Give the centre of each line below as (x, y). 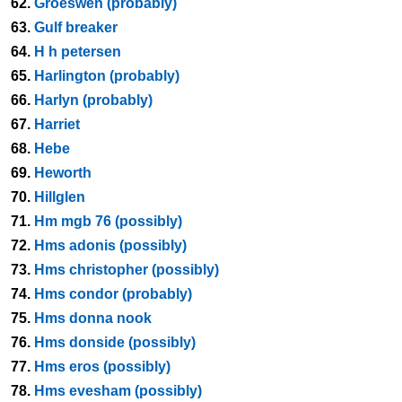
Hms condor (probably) (113, 294)
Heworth (63, 173)
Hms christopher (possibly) (127, 270)
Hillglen (60, 197)
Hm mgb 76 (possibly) (108, 221)
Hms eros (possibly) (102, 367)
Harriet (57, 124)
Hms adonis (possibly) (110, 245)
